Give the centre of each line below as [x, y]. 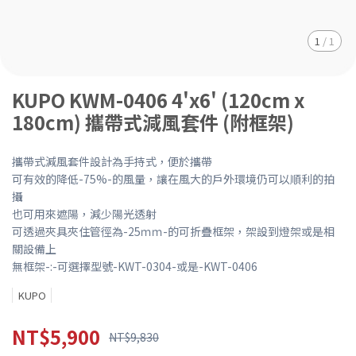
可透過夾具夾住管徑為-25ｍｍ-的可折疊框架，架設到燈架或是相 [173, 231]
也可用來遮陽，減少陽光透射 [84, 214]
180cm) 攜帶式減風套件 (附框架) [153, 122]
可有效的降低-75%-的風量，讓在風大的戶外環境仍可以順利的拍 [173, 179]
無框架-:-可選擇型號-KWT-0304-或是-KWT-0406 [135, 266]
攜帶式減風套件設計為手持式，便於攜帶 [112, 161]
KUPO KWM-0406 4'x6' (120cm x [158, 100]
